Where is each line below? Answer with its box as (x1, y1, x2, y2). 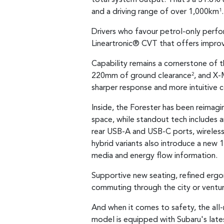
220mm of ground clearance (91, 71, 191, 80)
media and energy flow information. (91, 151, 217, 160)
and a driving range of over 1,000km (91, 7, 219, 16)
